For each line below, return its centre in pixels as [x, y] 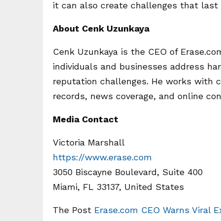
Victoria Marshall [89, 142]
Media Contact [86, 119]
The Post [74, 210]
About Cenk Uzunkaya [101, 28]
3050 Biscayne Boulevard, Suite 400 [128, 172]
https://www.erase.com [102, 157]
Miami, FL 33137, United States [118, 187]
